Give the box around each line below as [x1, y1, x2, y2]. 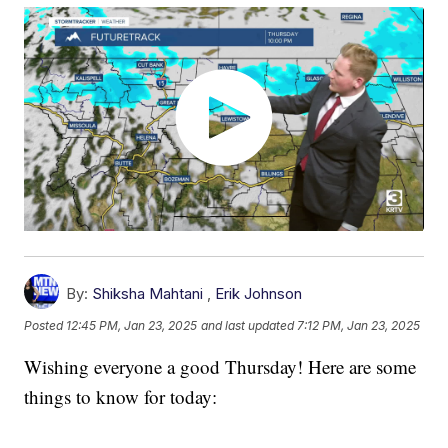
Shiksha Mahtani [92, 284, 204, 304]
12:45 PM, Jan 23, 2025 [66, 317, 198, 333]
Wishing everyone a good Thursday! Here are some [24, 354, 417, 380]
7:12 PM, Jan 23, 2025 [297, 317, 421, 333]
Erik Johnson [215, 284, 303, 304]
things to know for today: [24, 384, 218, 410]
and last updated [201, 317, 295, 333]
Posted [24, 317, 67, 333]
